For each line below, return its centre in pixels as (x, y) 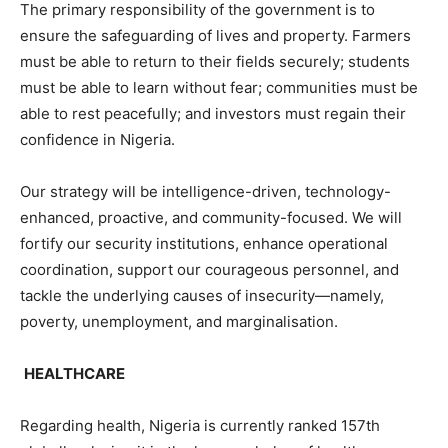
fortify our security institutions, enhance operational (204, 243)
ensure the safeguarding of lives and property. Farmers (215, 35)
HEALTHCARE (74, 373)
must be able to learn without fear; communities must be (219, 87)
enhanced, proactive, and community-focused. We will (211, 217)
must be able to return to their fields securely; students (215, 61)
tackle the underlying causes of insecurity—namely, (202, 295)
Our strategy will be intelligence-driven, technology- (205, 191)
